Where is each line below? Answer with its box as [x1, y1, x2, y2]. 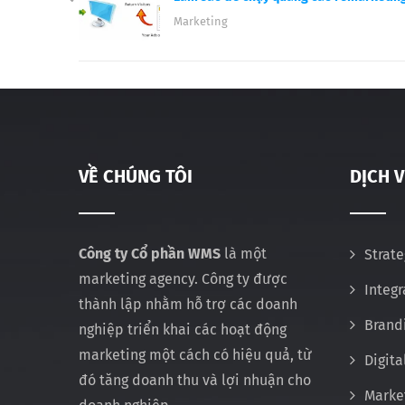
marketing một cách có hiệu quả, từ [79, 345, 312, 363]
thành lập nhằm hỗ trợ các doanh [79, 295, 297, 313]
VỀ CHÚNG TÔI [79, 165, 193, 187]
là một [221, 244, 267, 262]
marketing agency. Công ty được [79, 269, 287, 287]
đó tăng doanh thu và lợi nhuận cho [79, 371, 311, 389]
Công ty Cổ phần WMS [79, 244, 221, 262]
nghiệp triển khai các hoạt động [79, 320, 287, 338]
